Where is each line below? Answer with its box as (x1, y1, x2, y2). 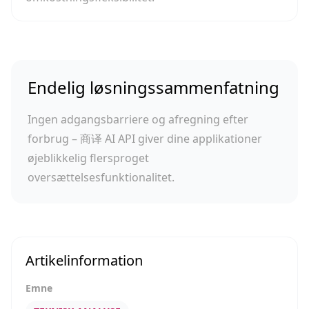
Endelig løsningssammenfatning (28, 76, 279, 99)
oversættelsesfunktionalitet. (28, 170, 175, 185)
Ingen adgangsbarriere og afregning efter (28, 112, 248, 127)
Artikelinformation (26, 251, 143, 270)
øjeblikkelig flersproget (28, 150, 149, 166)
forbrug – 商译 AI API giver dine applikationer (28, 131, 262, 146)
